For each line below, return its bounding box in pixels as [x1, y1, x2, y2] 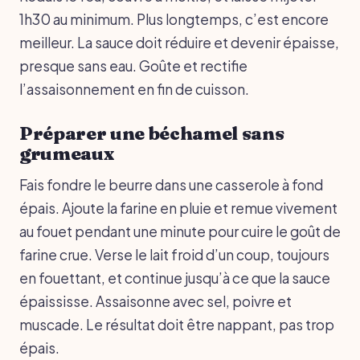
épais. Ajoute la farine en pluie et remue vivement [19, 198, 337, 217]
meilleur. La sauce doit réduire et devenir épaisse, [19, 33, 339, 51]
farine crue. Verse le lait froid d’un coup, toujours [19, 245, 329, 264]
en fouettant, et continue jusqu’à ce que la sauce [19, 268, 330, 287]
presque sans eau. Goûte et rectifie [19, 56, 247, 75]
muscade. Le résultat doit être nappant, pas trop [19, 315, 334, 333]
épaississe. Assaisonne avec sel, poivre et [19, 292, 292, 310]
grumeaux [19, 141, 114, 165]
